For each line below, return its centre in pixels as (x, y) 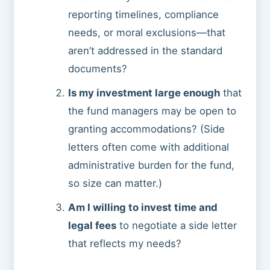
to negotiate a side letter (177, 226)
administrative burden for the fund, (152, 165)
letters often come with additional (149, 147)
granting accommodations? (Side (147, 129)
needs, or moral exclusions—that (147, 33)
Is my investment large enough (144, 93)
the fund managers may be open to (152, 111)
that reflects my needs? (125, 244)
